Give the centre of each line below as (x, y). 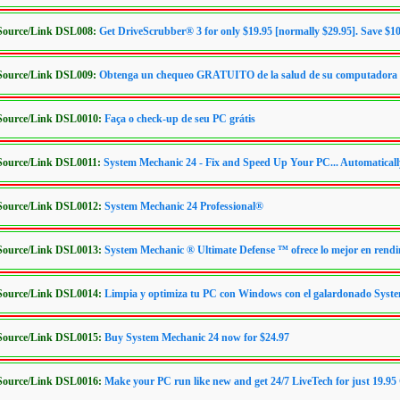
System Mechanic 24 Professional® (184, 206)
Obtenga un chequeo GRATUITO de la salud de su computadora (248, 75)
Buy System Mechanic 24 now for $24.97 (197, 337)
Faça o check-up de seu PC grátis (180, 119)
